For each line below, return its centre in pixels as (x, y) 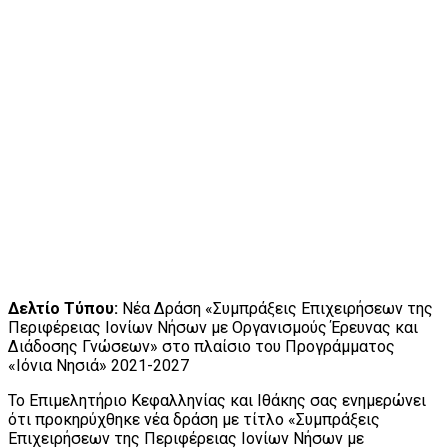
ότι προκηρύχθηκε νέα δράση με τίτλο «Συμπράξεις (194, 420)
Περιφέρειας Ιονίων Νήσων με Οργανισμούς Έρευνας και (213, 328)
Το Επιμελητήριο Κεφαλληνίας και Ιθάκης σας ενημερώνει (217, 401)
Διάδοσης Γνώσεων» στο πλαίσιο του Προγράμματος (201, 347)
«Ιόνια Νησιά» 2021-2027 (98, 366)
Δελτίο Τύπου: (63, 309)
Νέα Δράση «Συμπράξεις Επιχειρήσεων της (275, 309)
